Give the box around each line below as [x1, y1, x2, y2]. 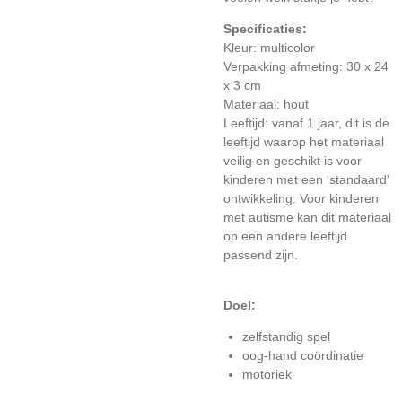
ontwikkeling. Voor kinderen [223, 191, 379, 205]
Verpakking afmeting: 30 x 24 [223, 59, 389, 74]
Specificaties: [223, 22, 307, 36]
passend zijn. [223, 248, 298, 262]
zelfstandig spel [242, 329, 330, 344]
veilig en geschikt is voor [223, 153, 362, 168]
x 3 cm [223, 78, 261, 92]
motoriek [242, 367, 292, 381]
